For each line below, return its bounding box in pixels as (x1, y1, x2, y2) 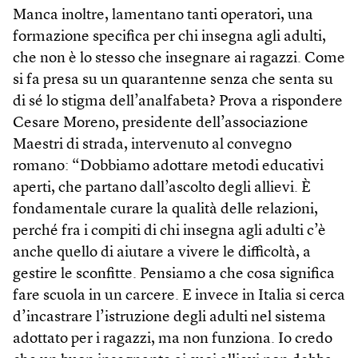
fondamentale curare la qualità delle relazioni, (13, 201, 318, 217)
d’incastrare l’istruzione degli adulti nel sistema (13, 309, 326, 325)
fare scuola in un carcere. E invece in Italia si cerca (13, 288, 345, 304)
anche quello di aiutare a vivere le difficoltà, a (13, 245, 311, 261)
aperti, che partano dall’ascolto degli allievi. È (13, 180, 311, 196)
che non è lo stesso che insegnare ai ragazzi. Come (13, 50, 345, 66)
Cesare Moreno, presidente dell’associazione (13, 115, 308, 131)
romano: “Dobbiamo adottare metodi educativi (13, 158, 324, 174)
